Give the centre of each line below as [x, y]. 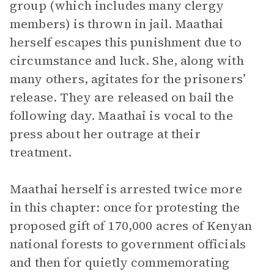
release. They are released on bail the [122, 97]
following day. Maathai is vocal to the [121, 116]
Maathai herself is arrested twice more [126, 189]
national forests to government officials [128, 244]
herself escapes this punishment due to [126, 42]
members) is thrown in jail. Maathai [117, 24]
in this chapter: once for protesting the [125, 207]
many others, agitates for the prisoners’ [128, 79]
